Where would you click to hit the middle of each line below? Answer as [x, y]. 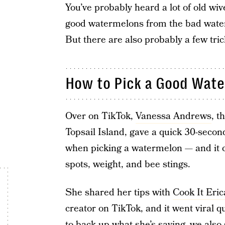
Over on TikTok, [100, 116]
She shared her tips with [119, 193]
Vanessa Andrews [173, 116]
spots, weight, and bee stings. [128, 164]
